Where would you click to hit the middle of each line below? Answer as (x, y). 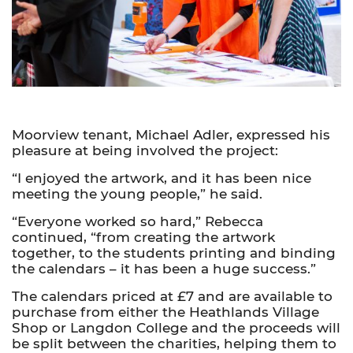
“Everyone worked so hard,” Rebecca (137, 221)
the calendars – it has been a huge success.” (164, 268)
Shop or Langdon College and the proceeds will (176, 328)
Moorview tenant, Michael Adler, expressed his (171, 134)
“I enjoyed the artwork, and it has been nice (162, 178)
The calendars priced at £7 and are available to (172, 297)
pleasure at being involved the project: (145, 150)
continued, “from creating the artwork (143, 237)
